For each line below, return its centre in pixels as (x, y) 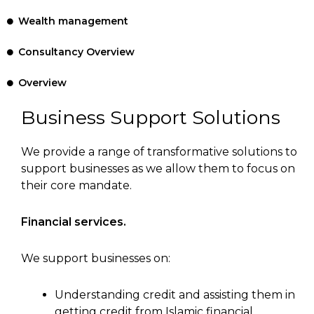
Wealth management (74, 21)
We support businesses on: (96, 259)
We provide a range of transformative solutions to (159, 152)
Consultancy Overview (77, 52)
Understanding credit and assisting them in (175, 295)
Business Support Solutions (151, 118)
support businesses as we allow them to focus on (158, 169)
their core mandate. (76, 186)
